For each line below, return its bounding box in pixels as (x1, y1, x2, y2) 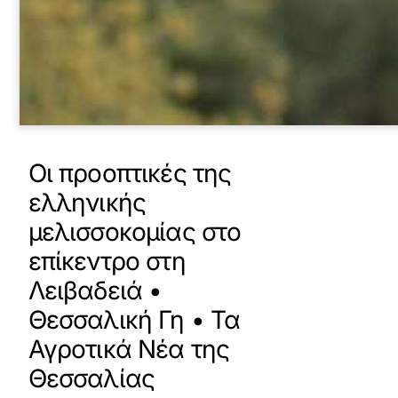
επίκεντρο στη (28, 246, 186, 276)
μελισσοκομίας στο (28, 217, 242, 247)
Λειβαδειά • (28, 275, 163, 306)
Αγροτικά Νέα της (28, 334, 230, 364)
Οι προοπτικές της (28, 158, 232, 188)
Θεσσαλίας (28, 363, 155, 394)
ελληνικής (28, 187, 147, 218)
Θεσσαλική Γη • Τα (28, 305, 241, 335)
